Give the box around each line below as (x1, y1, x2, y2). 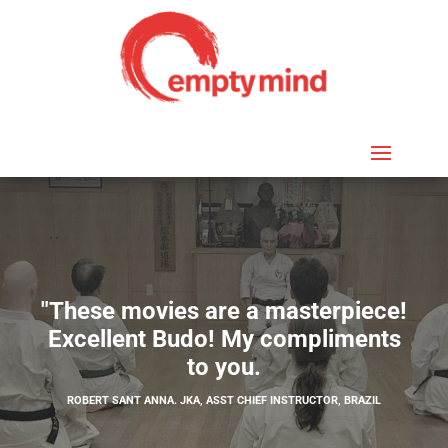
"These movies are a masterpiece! (41, 296, 407, 325)
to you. (187, 352, 261, 381)
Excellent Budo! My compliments (47, 324, 401, 353)
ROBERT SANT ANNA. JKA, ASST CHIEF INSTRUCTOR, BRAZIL (67, 393, 381, 407)
